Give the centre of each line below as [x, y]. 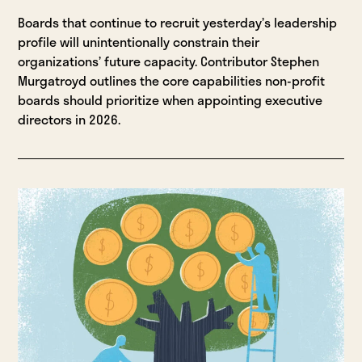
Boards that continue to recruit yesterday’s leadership [178, 23]
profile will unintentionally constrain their [139, 42]
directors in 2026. [69, 120]
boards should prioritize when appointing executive [170, 100]
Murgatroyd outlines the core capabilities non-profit [172, 81]
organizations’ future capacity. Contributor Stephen [169, 61]
